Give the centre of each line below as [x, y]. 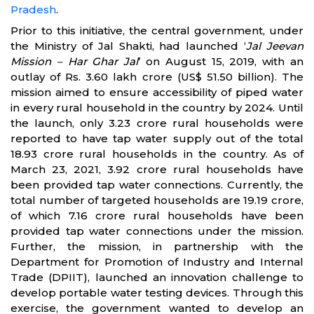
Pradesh [33, 9]
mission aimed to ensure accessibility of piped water [157, 92]
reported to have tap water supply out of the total [157, 138]
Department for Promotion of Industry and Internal [157, 262]
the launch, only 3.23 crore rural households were [157, 123]
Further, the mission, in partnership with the [157, 246]
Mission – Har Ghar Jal [75, 61]
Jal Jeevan [275, 46]
